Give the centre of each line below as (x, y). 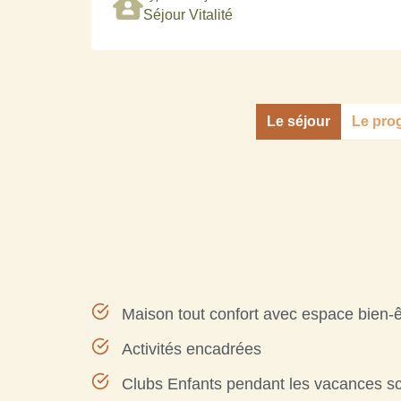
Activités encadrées (192, 349)
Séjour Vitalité (188, 15)
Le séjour (299, 121)
